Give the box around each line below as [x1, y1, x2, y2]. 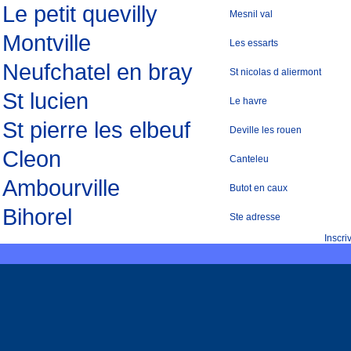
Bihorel [2, 204, 72, 230]
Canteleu [230, 154, 269, 165]
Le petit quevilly [2, 2, 157, 27]
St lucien [2, 89, 89, 114]
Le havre [230, 96, 267, 107]
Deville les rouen [230, 125, 302, 136]
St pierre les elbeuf [2, 118, 190, 143]
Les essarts [230, 38, 278, 49]
